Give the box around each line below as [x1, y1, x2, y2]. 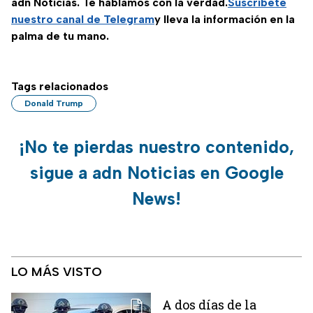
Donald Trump [24, 99, 83, 109]
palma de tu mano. [11, 29, 109, 43]
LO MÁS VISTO [11, 264, 102, 280]
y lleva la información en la [154, 13, 295, 27]
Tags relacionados [11, 80, 108, 94]
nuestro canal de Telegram [11, 13, 154, 27]
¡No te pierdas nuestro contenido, [19, 136, 294, 158]
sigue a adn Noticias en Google [29, 162, 284, 184]
